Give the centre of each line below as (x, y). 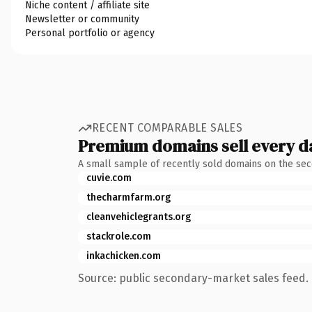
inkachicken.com (124, 256)
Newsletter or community (82, 19)
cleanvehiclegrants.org (139, 217)
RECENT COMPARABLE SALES (167, 128)
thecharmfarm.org (128, 197)
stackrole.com (119, 236)
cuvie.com (109, 178)
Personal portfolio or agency (90, 33)
